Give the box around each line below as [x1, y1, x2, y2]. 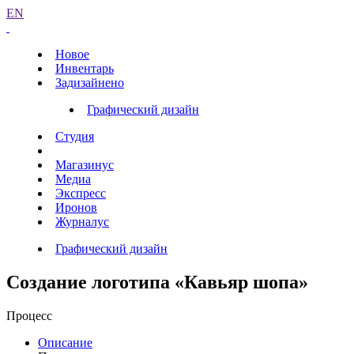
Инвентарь [55, 62, 114, 75]
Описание [38, 335, 92, 349]
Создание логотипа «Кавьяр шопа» [6, 271, 308, 292]
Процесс [6, 308, 52, 322]
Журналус [55, 215, 109, 228]
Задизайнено [55, 76, 124, 89]
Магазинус [55, 158, 114, 171]
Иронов [55, 201, 97, 214]
